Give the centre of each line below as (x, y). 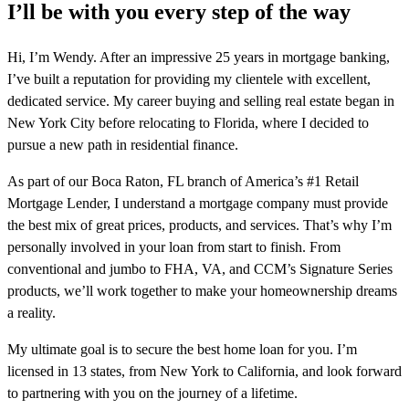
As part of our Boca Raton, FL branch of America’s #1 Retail (183, 182)
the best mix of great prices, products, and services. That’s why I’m (199, 225)
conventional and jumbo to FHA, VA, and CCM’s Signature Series (200, 269)
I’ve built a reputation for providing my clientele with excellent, (189, 79)
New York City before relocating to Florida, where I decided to (188, 123)
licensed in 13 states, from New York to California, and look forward (204, 372)
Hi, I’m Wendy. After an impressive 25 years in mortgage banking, (199, 58)
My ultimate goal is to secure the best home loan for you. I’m (182, 350)
